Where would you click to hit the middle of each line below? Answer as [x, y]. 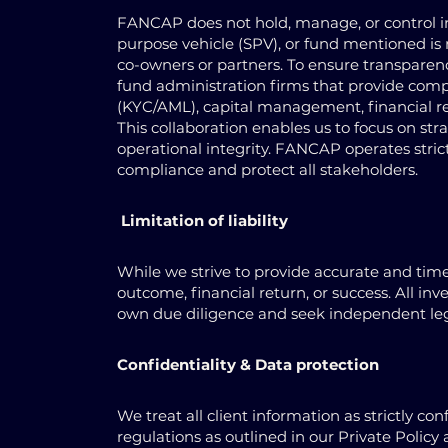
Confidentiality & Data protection [248, 364]
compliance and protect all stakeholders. [267, 169]
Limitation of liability [204, 220]
